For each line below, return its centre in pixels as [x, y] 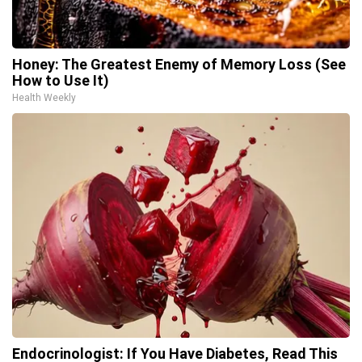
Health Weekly [44, 97]
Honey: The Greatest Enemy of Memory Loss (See [179, 64]
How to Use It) [61, 80]
